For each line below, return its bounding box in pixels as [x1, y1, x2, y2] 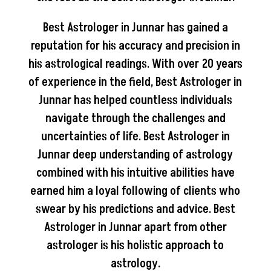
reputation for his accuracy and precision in [30, 37, 240, 54]
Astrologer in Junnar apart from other [44, 218, 227, 236]
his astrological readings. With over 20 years [28, 55, 243, 73]
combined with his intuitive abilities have [36, 164, 235, 181]
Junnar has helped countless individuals [38, 91, 232, 109]
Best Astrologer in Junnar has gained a [42, 19, 228, 36]
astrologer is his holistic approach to [47, 237, 224, 254]
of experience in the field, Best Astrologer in [28, 73, 243, 91]
